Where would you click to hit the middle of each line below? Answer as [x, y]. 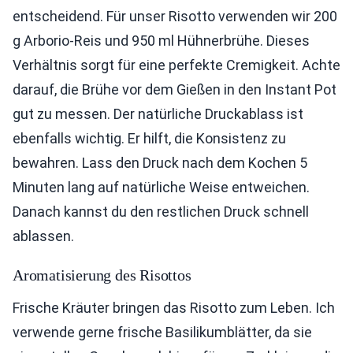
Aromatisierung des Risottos [102, 275]
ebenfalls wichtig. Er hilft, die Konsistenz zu [149, 138]
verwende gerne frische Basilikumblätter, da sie [162, 332]
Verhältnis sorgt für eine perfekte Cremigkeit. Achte [176, 65]
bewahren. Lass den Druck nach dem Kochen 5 [160, 162]
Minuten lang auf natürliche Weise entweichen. [161, 187]
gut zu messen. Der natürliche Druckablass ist [158, 113]
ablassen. [43, 236]
